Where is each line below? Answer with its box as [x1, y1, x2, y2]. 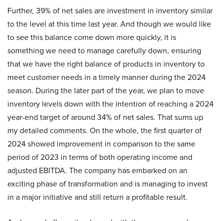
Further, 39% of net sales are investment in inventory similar [7, 5, 213, 17]
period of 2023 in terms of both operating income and [7, 151, 192, 163]
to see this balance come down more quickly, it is [7, 32, 176, 43]
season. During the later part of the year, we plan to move [7, 85, 204, 97]
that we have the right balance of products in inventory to [7, 58, 205, 70]
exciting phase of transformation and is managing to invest [7, 178, 208, 190]
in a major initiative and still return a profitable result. [7, 191, 187, 203]
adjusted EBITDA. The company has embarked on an [7, 165, 187, 177]
